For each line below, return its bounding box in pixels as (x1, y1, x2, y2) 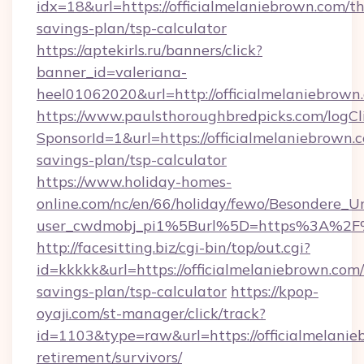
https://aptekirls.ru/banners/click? (37, 41, 262, 59)
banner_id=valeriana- (37, 63, 187, 81)
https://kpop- (231, 282, 318, 301)
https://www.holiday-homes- (37, 172, 232, 191)
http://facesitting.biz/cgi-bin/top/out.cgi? (37, 238, 310, 257)
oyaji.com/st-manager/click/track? (37, 304, 266, 323)
